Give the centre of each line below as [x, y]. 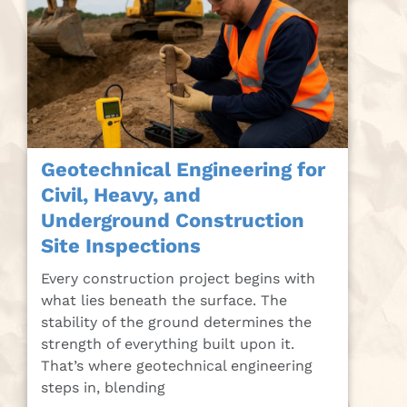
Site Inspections [121, 246]
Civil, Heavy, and [121, 195]
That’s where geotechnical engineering [177, 366]
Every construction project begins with [178, 279]
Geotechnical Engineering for [183, 170]
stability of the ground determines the [176, 323]
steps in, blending [103, 388]
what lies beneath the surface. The [164, 301]
